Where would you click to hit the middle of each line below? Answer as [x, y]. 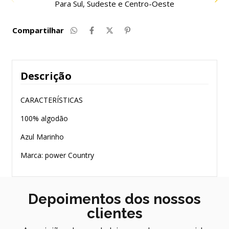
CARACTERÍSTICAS [53, 100]
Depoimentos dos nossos [114, 199]
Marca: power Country [58, 155]
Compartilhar [38, 30]
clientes [114, 214]
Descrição [46, 76]
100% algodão [45, 119]
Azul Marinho [43, 137]
